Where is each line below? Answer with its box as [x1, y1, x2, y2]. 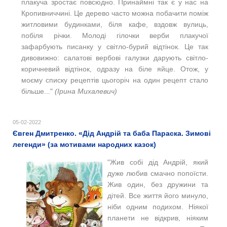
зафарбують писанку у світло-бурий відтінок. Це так [21, 42, 208, 51]
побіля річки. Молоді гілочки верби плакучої [21, 31, 208, 40]
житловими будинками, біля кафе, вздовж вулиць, [21, 20, 208, 28]
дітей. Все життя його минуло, [107, 191, 208, 200]
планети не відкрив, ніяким [107, 213, 208, 222]
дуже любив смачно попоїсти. [107, 169, 208, 177]
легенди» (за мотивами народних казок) [13, 140, 156, 148]
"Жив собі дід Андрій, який [107, 158, 208, 166]
